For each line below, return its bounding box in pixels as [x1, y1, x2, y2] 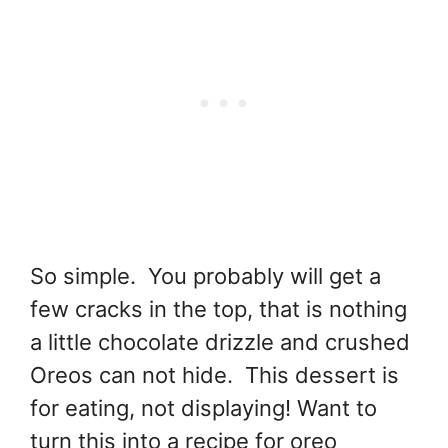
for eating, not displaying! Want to [30, 394, 377, 421]
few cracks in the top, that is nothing [30, 295, 407, 322]
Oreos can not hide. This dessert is [30, 361, 399, 388]
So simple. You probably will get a [30, 262, 381, 289]
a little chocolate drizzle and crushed [30, 328, 410, 355]
